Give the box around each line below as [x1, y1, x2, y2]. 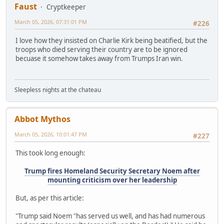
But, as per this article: [15, 193, 84, 203]
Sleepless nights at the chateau [14, 85, 101, 94]
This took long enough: [15, 148, 85, 158]
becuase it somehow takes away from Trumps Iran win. [15, 54, 183, 63]
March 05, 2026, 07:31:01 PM [14, 18, 87, 26]
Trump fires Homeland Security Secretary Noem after [24, 166, 200, 176]
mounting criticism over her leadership [47, 175, 177, 185]
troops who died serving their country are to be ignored [15, 45, 187, 54]
